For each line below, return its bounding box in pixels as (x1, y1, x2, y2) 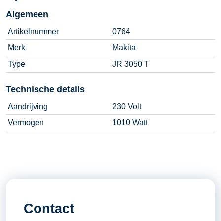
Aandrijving (8, 102, 48, 110)
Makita (112, 43, 136, 52)
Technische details (6, 84, 85, 94)
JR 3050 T (112, 59, 149, 68)
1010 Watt (112, 118, 147, 127)
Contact (23, 201, 74, 216)
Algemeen (6, 9, 48, 19)
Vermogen (8, 118, 44, 127)
